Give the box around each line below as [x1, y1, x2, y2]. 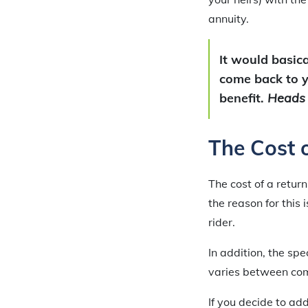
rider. [208, 215, 235, 230]
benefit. [219, 90, 267, 107]
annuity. [208, 12, 249, 26]
